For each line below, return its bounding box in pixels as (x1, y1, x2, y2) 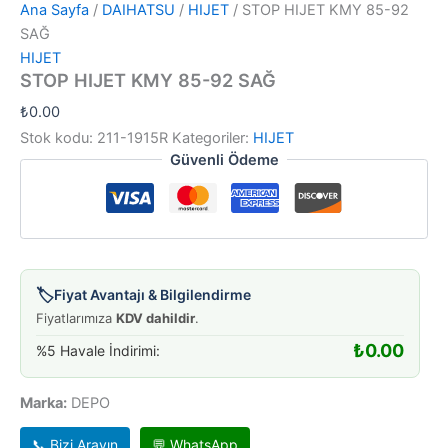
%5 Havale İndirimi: (36, 341, 160, 359)
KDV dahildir (116, 309, 195, 326)
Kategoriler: (172, 128, 253, 147)
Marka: (20, 393, 67, 412)
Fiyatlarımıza (36, 309, 116, 326)
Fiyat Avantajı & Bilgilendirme (54, 286, 251, 304)
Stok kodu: (20, 128, 97, 147)
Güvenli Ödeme (169, 150, 279, 169)
